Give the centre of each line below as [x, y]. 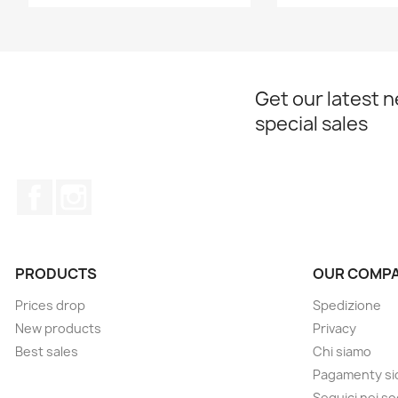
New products [58, 328]
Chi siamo [342, 351]
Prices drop [50, 305]
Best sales [47, 351]
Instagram [127, 188]
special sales [311, 124]
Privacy [334, 328]
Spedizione [347, 305]
